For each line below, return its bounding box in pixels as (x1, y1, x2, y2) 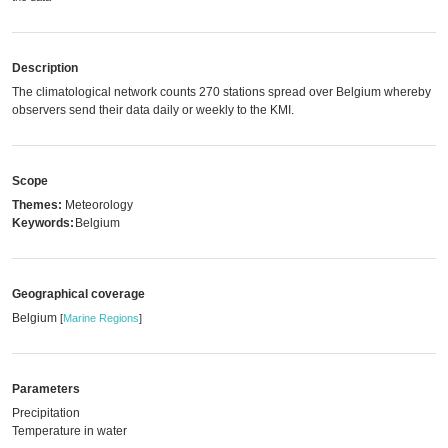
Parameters (12, 382, 80, 396)
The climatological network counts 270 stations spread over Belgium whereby (12, 85, 431, 99)
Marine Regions (63, 312, 139, 324)
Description (12, 61, 78, 75)
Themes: (12, 198, 62, 212)
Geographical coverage (12, 287, 145, 301)
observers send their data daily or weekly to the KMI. (12, 103, 294, 117)
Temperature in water (12, 424, 127, 438)
